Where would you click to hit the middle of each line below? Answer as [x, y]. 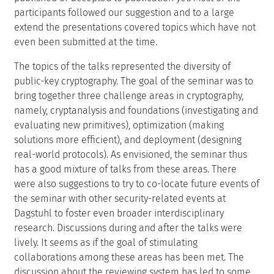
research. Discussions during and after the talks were [128, 228]
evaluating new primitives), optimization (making [119, 125]
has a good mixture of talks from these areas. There [125, 169]
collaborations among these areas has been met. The [129, 257]
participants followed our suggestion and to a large [124, 12]
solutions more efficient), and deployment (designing [128, 139]
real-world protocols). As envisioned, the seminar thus [131, 154]
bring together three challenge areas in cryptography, [129, 95]
